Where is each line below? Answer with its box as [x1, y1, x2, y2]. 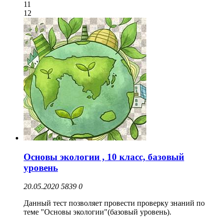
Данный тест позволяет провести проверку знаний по [24, 199, 205, 208]
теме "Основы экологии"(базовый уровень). [24, 208, 173, 217]
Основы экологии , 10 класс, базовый [24, 151, 184, 162]
